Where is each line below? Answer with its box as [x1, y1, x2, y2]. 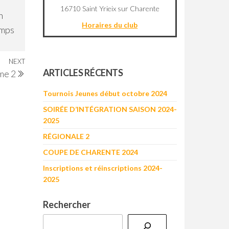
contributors [145, 50, 174, 58]
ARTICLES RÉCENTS [42, 66, 123, 78]
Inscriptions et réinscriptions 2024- [42, 163, 163, 172]
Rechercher [42, 198, 90, 210]
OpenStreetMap [107, 50, 145, 58]
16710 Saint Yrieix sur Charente [60, 4, 159, 13]
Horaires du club [82, 20, 138, 29]
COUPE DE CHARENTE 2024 [42, 147, 138, 156]
